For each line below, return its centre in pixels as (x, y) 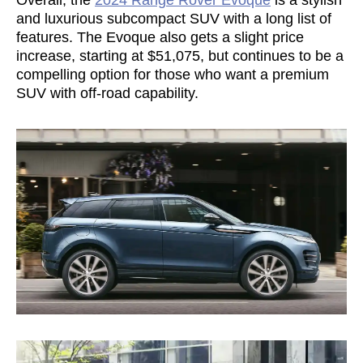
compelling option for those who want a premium (173, 74)
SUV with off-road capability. (107, 93)
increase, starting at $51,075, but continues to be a (180, 56)
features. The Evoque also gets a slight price (160, 37)
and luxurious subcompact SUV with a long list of (174, 18)
